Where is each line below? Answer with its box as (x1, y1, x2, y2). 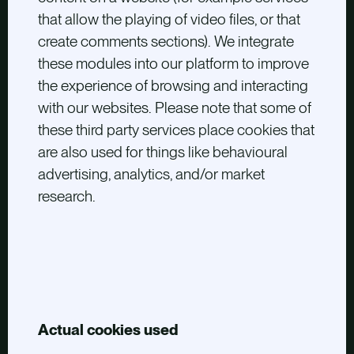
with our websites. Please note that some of (37, 99, 311, 118)
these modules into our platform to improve (37, 55, 309, 73)
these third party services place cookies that (37, 121, 314, 140)
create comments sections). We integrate (37, 32, 294, 51)
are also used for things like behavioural (37, 143, 288, 162)
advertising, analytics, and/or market (37, 165, 265, 184)
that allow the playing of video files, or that (37, 10, 300, 29)
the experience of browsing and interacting (37, 77, 308, 96)
